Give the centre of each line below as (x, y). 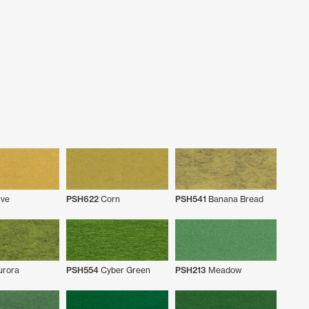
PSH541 (190, 199)
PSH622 (82, 199)
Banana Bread (235, 199)
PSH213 (190, 270)
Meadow (223, 270)
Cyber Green (124, 270)
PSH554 (82, 270)
